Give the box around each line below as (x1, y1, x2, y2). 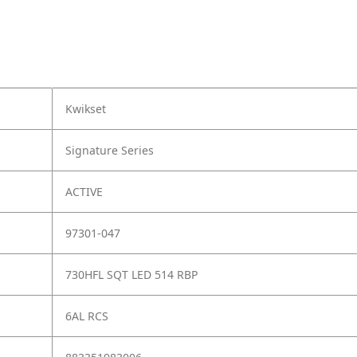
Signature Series (65, 143, 154, 159)
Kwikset (65, 101, 106, 117)
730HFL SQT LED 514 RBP (65, 267, 198, 283)
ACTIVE (65, 184, 103, 200)
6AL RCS (65, 308, 108, 324)
